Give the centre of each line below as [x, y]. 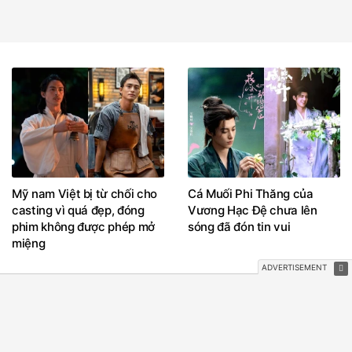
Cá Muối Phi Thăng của [251, 178]
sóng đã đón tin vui [239, 211]
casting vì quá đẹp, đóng [78, 195]
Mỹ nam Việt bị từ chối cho [84, 178]
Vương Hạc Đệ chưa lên [253, 195]
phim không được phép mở [83, 211]
